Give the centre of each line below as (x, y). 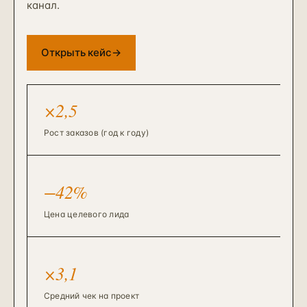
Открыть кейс (77, 52)
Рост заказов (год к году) (96, 133)
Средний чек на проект (92, 296)
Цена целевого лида (87, 214)
